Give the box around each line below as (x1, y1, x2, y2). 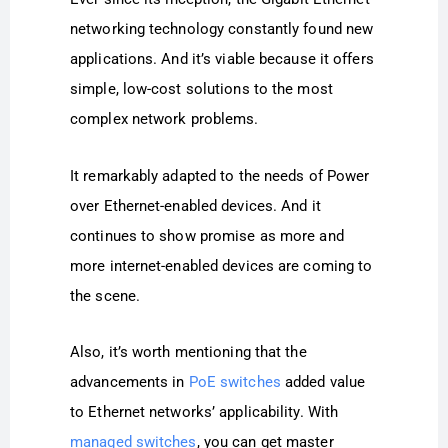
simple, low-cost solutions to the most (70, 80, 333, 99)
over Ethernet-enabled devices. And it (70, 196, 321, 215)
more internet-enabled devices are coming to (70, 256, 373, 275)
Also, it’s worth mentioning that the (70, 342, 307, 361)
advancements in (70, 372, 189, 391)
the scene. (70, 286, 140, 305)
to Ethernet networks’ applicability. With (70, 402, 339, 421)
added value (280, 372, 366, 391)
